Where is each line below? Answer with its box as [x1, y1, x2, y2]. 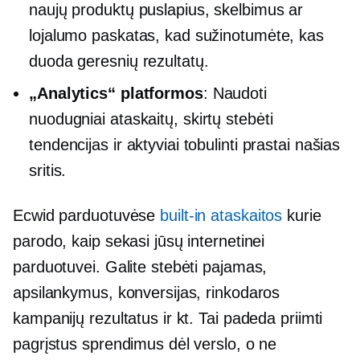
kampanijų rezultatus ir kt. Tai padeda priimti [13, 309, 323, 327]
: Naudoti [202, 84, 267, 102]
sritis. [29, 161, 67, 179]
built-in [160, 206, 207, 224]
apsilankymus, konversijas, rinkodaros [13, 283, 280, 301]
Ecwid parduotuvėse [13, 206, 161, 224]
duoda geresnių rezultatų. [29, 51, 209, 70]
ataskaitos [206, 206, 283, 224]
